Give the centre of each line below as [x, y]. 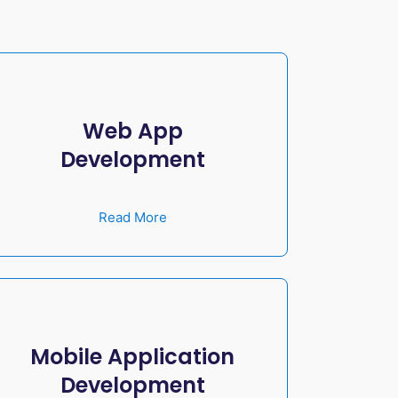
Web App [132, 131]
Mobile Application [133, 356]
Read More [132, 217]
